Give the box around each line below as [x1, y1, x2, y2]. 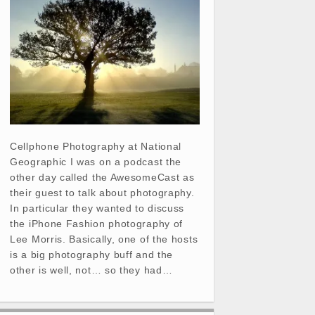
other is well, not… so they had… [10, 264, 173, 276]
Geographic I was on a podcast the [10, 155, 182, 167]
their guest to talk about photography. [10, 186, 195, 198]
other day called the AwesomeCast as [10, 171, 195, 183]
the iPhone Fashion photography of [10, 217, 184, 229]
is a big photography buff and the [10, 248, 174, 260]
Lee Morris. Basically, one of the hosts [10, 233, 198, 245]
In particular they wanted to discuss [10, 202, 185, 214]
